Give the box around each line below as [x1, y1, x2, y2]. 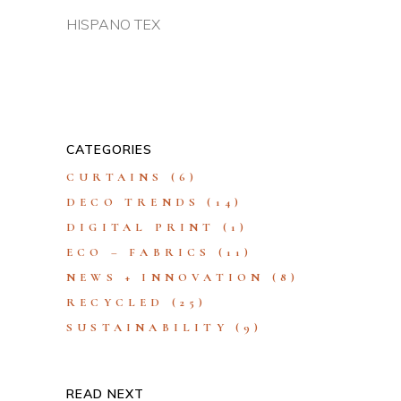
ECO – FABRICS [66, 244, 211, 260]
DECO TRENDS [66, 194, 200, 209]
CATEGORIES [66, 141, 152, 158]
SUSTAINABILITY [66, 320, 228, 335]
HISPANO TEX [66, 14, 160, 33]
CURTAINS [66, 169, 164, 184]
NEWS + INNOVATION [66, 269, 265, 285]
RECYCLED [66, 294, 165, 310]
